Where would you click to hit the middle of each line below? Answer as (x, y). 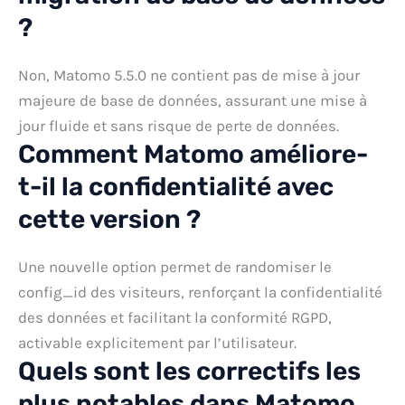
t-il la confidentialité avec (176, 186)
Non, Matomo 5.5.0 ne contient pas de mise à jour (189, 75)
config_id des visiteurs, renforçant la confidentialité (200, 292)
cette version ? (109, 219)
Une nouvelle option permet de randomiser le (175, 266)
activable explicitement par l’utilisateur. (157, 342)
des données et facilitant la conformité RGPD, (175, 317)
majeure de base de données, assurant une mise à (193, 100)
